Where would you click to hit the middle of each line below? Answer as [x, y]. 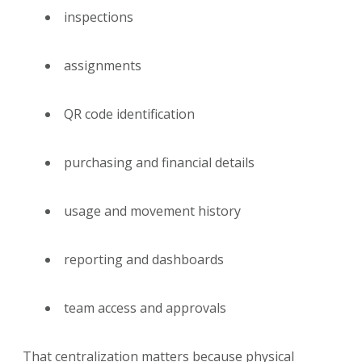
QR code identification [129, 114]
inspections [99, 17]
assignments [103, 66]
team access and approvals [145, 308]
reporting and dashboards [144, 260]
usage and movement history [152, 211]
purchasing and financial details [159, 163]
